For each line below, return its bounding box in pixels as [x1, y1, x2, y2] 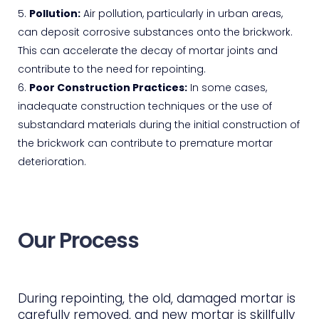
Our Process [18, 225, 139, 256]
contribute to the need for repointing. [18, 61, 206, 76]
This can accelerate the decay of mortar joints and [18, 43, 278, 58]
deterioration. [18, 154, 86, 169]
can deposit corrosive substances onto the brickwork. [18, 24, 293, 39]
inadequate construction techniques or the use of [18, 98, 272, 113]
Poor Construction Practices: [29, 80, 187, 95]
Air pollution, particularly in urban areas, [80, 6, 283, 21]
